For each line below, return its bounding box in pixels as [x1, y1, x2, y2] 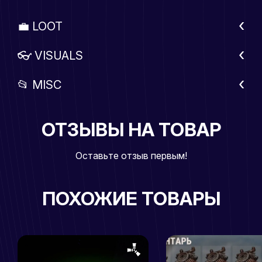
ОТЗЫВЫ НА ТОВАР [41, 118, 221, 141]
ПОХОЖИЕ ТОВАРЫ [42, 187, 220, 210]
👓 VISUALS [18, 48, 83, 63]
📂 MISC [18, 77, 61, 92]
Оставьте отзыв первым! [75, 149, 187, 161]
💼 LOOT [18, 19, 63, 33]
